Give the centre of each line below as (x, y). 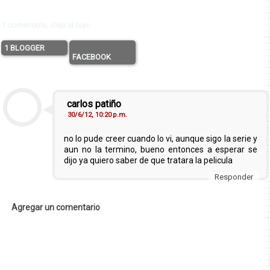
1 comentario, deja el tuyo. (47, 25)
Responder (234, 177)
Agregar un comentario (56, 207)
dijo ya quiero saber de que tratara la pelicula (148, 160)
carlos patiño (94, 104)
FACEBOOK (92, 57)
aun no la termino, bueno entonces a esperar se (161, 149)
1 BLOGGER (24, 48)
